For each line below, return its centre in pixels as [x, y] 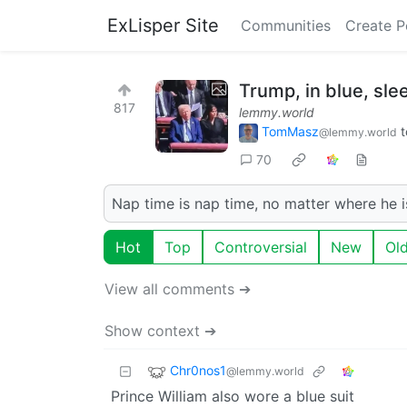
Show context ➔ [160, 330]
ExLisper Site [163, 25]
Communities [286, 25]
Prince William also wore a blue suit [233, 396]
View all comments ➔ [178, 288]
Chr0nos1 [198, 370]
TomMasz [290, 131]
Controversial [261, 247]
